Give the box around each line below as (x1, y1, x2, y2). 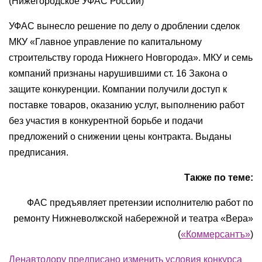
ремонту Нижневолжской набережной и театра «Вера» (13, 213, 253, 223)
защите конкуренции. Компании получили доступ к (9, 84, 227, 94)
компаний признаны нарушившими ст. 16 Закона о (9, 68, 227, 78)
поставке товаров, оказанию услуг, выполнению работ (9, 100, 244, 110)
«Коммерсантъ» (181, 229, 250, 239)
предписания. (9, 147, 68, 157)
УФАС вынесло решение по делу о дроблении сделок (9, 21, 240, 31)
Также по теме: (184, 173, 253, 182)
